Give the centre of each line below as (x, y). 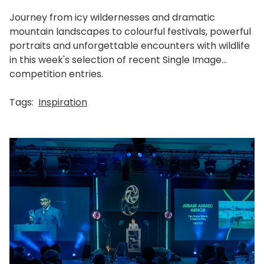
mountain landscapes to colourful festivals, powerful (130, 31)
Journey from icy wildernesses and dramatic (112, 17)
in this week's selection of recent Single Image (115, 60)
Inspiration (63, 102)
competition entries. (56, 74)
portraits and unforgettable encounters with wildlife (130, 45)
